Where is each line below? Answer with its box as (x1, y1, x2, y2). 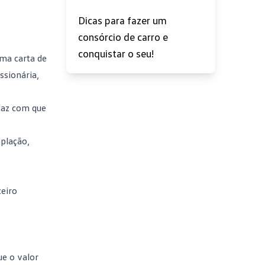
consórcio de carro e (78, 30, 168, 43)
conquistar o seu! (78, 47, 154, 60)
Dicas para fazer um (78, 14, 167, 27)
